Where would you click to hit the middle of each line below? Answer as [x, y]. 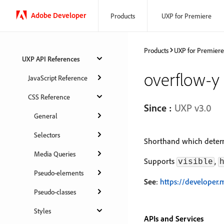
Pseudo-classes [55, 191]
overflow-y [182, 79]
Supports [160, 161]
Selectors [47, 134]
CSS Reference [49, 96]
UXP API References [51, 58]
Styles [42, 210]
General [46, 115]
